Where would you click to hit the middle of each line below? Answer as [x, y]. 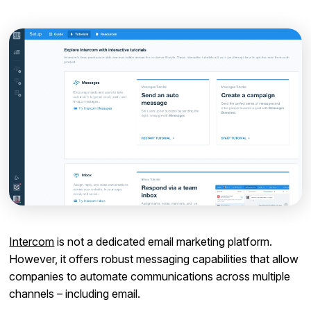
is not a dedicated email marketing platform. [163, 242]
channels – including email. [75, 294]
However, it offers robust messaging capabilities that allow [154, 259]
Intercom [32, 242]
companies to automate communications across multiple [150, 277]
